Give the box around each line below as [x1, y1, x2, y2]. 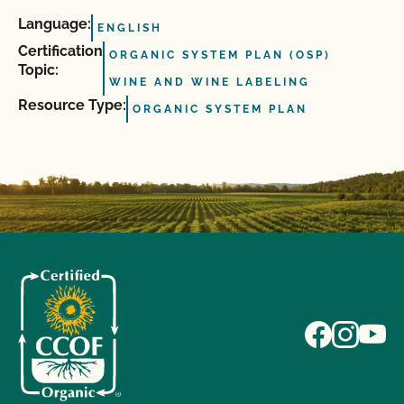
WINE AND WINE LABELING [109, 76, 310, 88]
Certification [18, 42, 103, 60]
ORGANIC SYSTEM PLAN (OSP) [109, 49, 331, 61]
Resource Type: [18, 96, 126, 114]
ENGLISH [97, 22, 162, 34]
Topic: [18, 61, 59, 78]
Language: [18, 15, 91, 32]
